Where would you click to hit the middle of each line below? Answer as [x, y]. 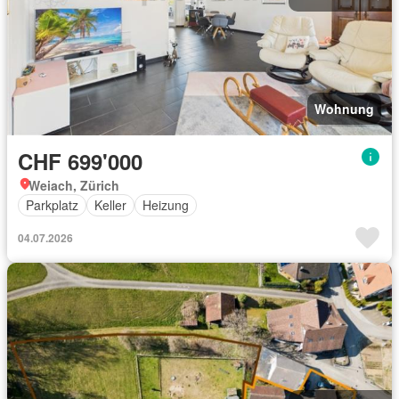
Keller [110, 205]
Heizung [166, 205]
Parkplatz [52, 205]
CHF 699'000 [80, 161]
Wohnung [344, 108]
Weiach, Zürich [74, 185]
